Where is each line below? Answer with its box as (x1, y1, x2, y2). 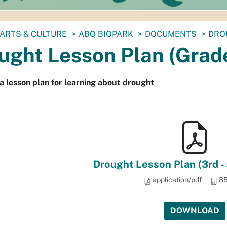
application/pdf (151, 176, 202, 184)
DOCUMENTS (145, 29, 197, 39)
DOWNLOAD (170, 206, 219, 215)
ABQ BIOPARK (79, 29, 133, 39)
